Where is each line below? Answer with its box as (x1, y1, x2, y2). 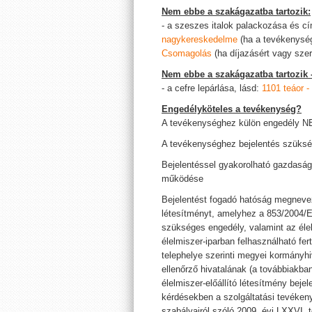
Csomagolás (162, 48, 212, 58)
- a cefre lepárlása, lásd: (162, 83, 262, 93)
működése (162, 173, 203, 184)
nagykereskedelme (162, 34, 237, 45)
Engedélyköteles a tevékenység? (162, 104, 302, 114)
